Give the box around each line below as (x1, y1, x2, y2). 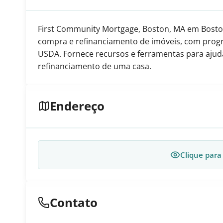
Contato (50, 194, 98, 211)
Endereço (50, 98, 105, 114)
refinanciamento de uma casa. (38, 61, 151, 72)
